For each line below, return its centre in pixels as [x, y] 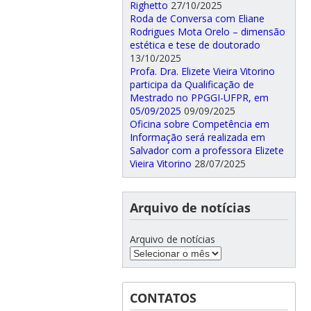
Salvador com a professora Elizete [207, 151]
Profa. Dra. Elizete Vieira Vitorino [202, 72]
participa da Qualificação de [192, 85]
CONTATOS [163, 298]
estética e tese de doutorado [195, 45]
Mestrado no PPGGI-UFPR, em [199, 98]
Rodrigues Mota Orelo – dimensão [207, 32]
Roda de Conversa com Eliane [197, 19]
